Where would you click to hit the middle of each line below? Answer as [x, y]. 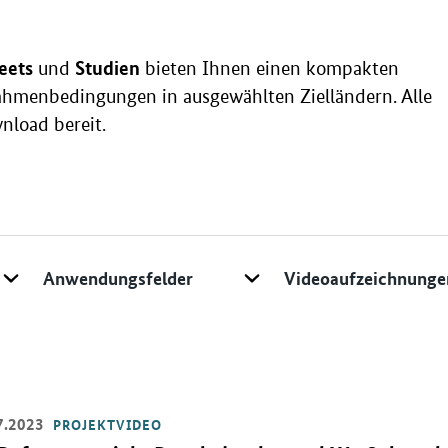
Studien [107, 68]
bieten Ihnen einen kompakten [269, 69]
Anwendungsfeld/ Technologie [147, 262]
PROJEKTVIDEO [108, 424]
